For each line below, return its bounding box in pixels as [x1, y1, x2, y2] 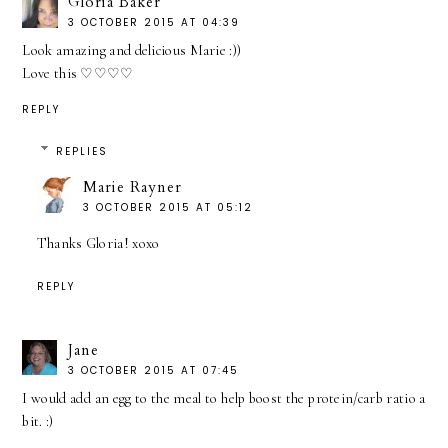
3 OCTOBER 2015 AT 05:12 [82, 200, 253, 216]
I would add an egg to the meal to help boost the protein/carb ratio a [22, 390, 426, 408]
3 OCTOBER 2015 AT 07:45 [68, 363, 240, 379]
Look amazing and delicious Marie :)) [22, 42, 242, 60]
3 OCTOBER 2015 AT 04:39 [68, 15, 241, 31]
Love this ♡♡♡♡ [22, 65, 134, 83]
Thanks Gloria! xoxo [36, 235, 160, 253]
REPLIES [56, 144, 109, 160]
